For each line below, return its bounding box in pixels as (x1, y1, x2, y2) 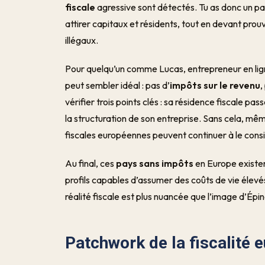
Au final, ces (65, 157, 117, 169)
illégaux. (65, 34, 99, 46)
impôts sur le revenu (170, 79, 261, 91)
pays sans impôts (116, 157, 194, 169)
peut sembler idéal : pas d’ (65, 79, 170, 91)
